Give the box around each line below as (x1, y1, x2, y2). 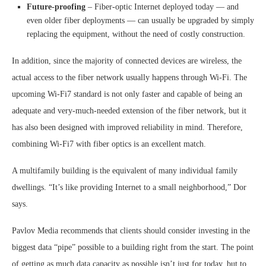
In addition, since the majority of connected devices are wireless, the (12, 56, 242, 65)
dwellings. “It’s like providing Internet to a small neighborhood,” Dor (12, 183, 246, 192)
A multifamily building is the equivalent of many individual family (12, 166, 237, 175)
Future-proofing (27, 2, 85, 11)
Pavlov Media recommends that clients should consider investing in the (12, 226, 250, 235)
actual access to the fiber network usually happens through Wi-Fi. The (12, 73, 247, 82)
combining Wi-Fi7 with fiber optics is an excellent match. (12, 140, 208, 148)
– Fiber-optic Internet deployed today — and (85, 2, 239, 11)
